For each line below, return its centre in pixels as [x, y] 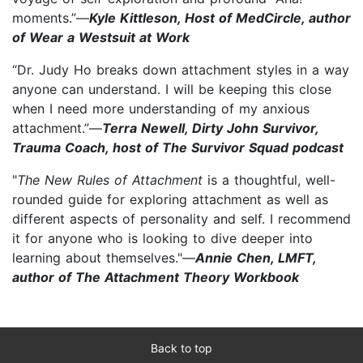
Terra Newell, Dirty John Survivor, [210, 128]
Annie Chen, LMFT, [256, 257]
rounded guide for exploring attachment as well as [170, 199]
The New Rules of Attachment [110, 179]
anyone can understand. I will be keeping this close [172, 89]
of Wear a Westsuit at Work [101, 37]
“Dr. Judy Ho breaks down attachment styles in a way [181, 69]
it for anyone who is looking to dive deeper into [162, 238]
